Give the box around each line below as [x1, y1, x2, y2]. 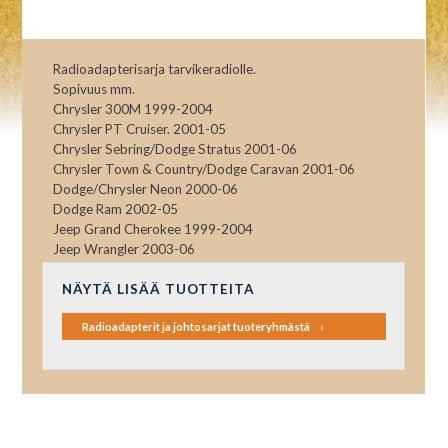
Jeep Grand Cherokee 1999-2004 [53, 220, 254, 237]
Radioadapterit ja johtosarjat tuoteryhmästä [81, 320, 310, 334]
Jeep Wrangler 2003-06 [53, 240, 196, 257]
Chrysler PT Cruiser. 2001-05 [53, 120, 227, 137]
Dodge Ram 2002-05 [53, 200, 179, 217]
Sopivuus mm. [53, 80, 136, 97]
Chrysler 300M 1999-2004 [53, 100, 214, 117]
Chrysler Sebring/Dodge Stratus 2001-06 [53, 140, 298, 157]
